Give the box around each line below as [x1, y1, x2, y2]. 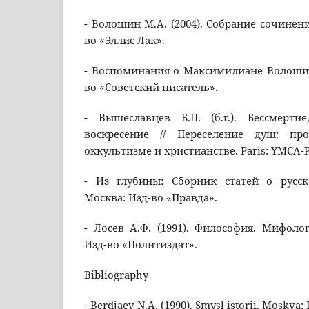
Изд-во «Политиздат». [84, 237, 197, 252]
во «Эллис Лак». [84, 33, 165, 48]
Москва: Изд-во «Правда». [84, 190, 217, 206]
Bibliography [84, 268, 148, 283]
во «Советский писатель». [84, 80, 218, 95]
